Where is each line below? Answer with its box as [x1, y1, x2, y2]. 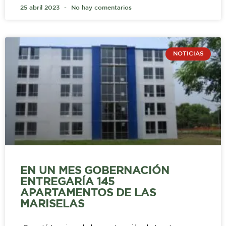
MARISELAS [20, 199, 84, 209]
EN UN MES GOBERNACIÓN [20, 166, 169, 176]
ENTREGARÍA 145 [20, 177, 115, 187]
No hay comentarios [69, 5, 132, 11]
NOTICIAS [173, 51, 204, 57]
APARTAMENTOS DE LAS [20, 188, 156, 198]
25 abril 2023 [20, 5, 62, 11]
